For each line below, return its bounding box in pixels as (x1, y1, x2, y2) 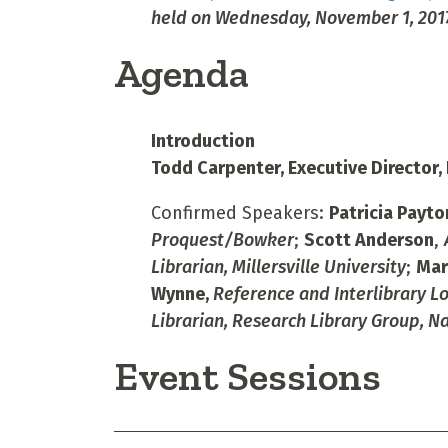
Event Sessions (114, 351, 381, 400)
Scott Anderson (303, 228, 434, 251)
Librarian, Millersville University (150, 255, 406, 278)
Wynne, (150, 282, 209, 305)
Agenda (114, 48, 249, 97)
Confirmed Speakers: (150, 201, 329, 224)
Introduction (150, 129, 255, 152)
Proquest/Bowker (150, 228, 294, 251)
